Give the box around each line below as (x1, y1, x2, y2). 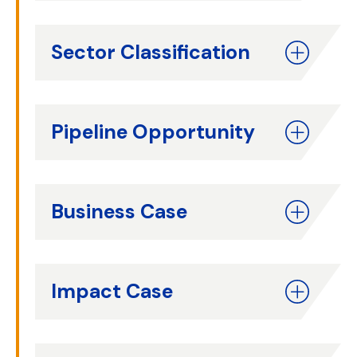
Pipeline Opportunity (51, 119, 255, 145)
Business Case (51, 198, 187, 225)
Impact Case (51, 278, 173, 304)
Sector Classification (51, 39, 250, 65)
